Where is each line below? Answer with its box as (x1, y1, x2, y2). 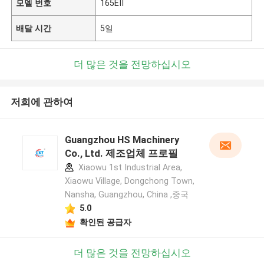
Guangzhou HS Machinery (64, 134, 179, 146)
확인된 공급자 (79, 217, 131, 227)
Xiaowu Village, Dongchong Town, (64, 176, 194, 186)
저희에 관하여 (10, 96, 73, 108)
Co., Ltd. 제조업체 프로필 (64, 147, 178, 160)
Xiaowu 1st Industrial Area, (75, 163, 182, 173)
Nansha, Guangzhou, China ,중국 (64, 190, 189, 200)
